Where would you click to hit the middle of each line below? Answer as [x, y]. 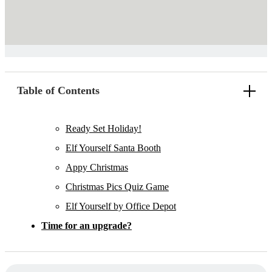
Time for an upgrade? [87, 226]
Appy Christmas [97, 168]
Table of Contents [58, 91]
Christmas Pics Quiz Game [117, 187]
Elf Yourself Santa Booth [113, 148]
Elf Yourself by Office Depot [121, 206]
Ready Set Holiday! [104, 129]
